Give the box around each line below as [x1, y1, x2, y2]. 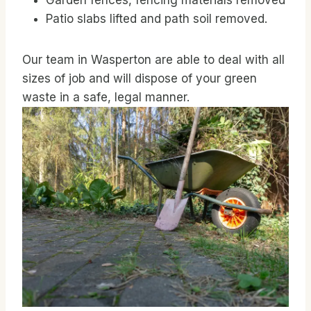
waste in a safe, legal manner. [22, 90, 190, 105]
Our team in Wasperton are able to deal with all [22, 53, 285, 67]
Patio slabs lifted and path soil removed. [46, 12, 267, 26]
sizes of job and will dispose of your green [22, 72, 257, 86]
